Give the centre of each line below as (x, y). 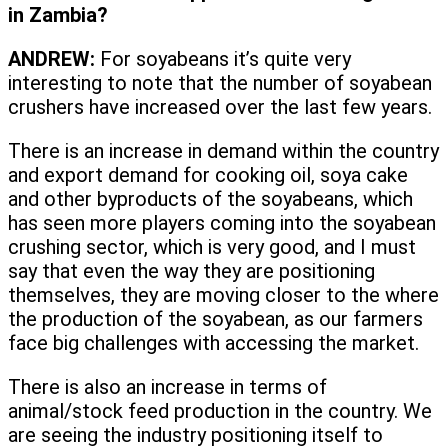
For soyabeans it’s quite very (223, 59)
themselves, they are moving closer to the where (223, 295)
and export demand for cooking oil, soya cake (208, 175)
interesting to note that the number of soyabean (220, 83)
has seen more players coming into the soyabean (222, 223)
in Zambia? (58, 15)
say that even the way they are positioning (191, 271)
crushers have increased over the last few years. (220, 107)
